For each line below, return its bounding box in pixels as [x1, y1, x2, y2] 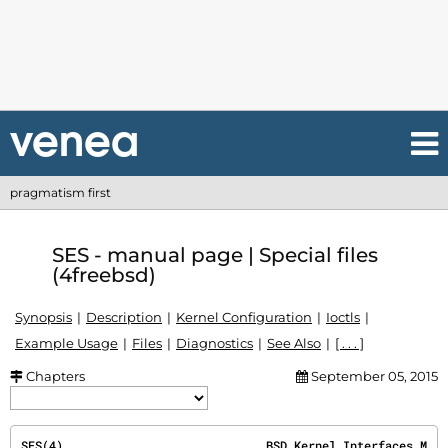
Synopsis [15, 309, 72, 325]
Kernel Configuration [176, 309, 312, 325]
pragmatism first [10, 185, 111, 200]
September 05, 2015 [308, 368, 438, 384]
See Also [267, 335, 321, 351]
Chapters [23, 368, 85, 384]
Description [86, 309, 162, 325]
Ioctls [326, 309, 360, 325]
